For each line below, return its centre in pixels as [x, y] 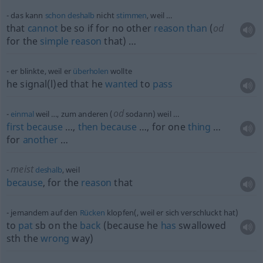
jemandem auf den [45, 213]
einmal [22, 114]
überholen [91, 71]
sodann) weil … [151, 114]
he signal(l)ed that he [56, 84]
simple [55, 41]
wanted [122, 84]
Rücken [92, 213]
